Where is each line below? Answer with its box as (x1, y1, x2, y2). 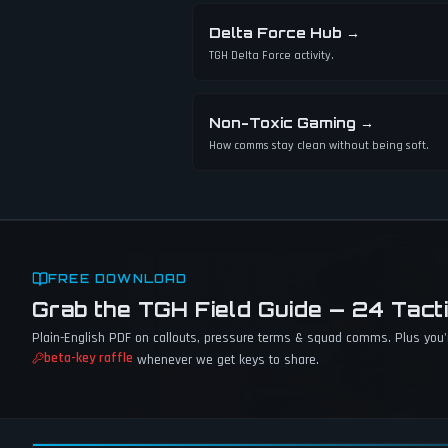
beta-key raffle (44, 349, 133, 367)
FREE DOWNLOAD (48, 271, 188, 286)
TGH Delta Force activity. (209, 48, 334, 63)
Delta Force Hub (209, 24, 342, 41)
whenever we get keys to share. (133, 351, 319, 369)
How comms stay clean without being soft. (209, 138, 429, 153)
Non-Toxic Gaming (209, 114, 356, 131)
